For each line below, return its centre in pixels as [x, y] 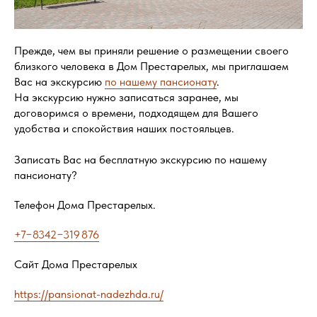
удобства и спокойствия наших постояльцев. [124, 128]
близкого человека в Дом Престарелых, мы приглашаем [151, 66]
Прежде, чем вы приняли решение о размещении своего [151, 50]
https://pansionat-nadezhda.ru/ [89, 294]
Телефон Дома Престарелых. [85, 204]
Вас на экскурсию [59, 81]
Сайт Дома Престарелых [76, 264]
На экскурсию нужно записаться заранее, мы [126, 97]
